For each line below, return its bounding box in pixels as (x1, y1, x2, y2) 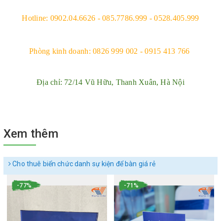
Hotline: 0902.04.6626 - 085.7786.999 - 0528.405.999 (22, 13, 199, 22)
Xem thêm (3, 126, 58, 141)
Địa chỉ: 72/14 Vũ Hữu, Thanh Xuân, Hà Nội (37, 77, 184, 86)
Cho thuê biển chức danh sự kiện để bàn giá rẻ (11, 159, 156, 168)
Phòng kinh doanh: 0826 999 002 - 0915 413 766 (29, 47, 192, 56)
